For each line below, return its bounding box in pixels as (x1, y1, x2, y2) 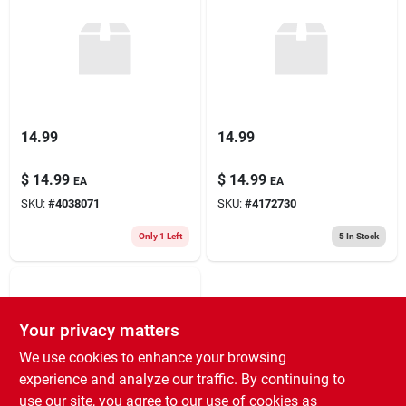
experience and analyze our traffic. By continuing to (18, 371, 345, 388)
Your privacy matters (18, 320, 179, 341)
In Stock (343, 230, 379, 241)
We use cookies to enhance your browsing (18, 349, 286, 366)
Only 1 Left (138, 230, 182, 241)
